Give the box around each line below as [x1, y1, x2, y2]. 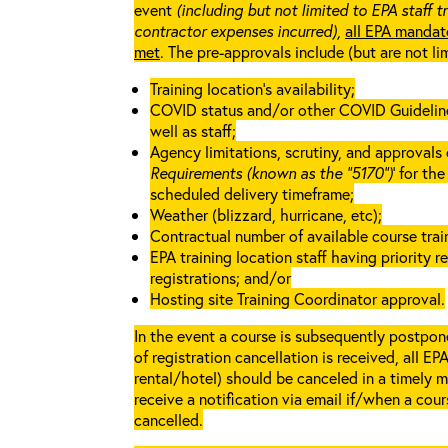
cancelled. [134, 409, 203, 430]
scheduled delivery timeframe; [150, 183, 354, 204]
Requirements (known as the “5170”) [150, 162, 393, 183]
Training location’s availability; [150, 78, 355, 99]
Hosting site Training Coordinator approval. [150, 288, 445, 309]
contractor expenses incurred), [134, 20, 341, 41]
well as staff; [150, 120, 236, 141]
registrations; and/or [150, 267, 291, 288]
